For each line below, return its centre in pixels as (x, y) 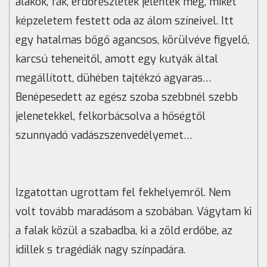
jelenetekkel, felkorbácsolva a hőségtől (111, 117)
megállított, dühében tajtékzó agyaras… (114, 78)
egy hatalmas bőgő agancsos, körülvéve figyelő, (132, 40)
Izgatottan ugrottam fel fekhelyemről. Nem (123, 193)
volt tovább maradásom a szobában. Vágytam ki (133, 212)
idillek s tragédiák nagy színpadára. (100, 250)
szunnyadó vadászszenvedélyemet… (104, 136)
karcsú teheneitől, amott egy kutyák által (117, 59)
